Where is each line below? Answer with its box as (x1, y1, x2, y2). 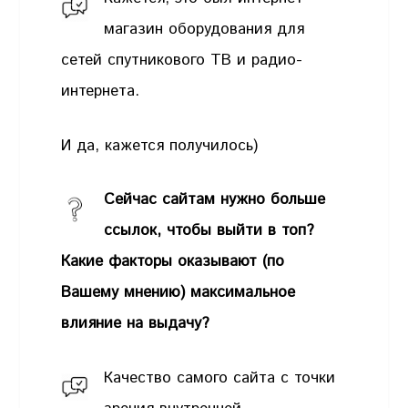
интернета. (61, 80, 140, 103)
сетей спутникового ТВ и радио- (61, 49, 303, 72)
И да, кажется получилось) (61, 134, 259, 157)
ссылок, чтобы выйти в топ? (104, 219, 315, 242)
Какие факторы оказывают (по (61, 250, 285, 273)
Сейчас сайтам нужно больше (104, 189, 326, 211)
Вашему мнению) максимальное (61, 281, 296, 304)
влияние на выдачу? (61, 312, 210, 335)
